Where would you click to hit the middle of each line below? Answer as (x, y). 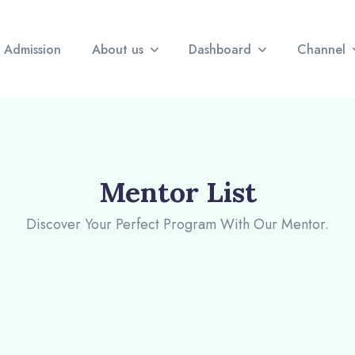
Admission (33, 49)
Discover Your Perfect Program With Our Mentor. (177, 224)
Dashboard (222, 49)
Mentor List (177, 192)
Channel (323, 49)
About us (119, 49)
